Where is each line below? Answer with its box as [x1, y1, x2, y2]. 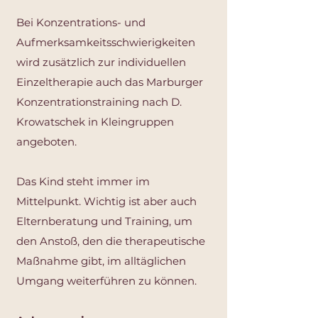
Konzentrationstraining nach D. [16, 95, 182, 109]
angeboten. [16, 135, 77, 148]
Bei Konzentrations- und [16, 16, 146, 29]
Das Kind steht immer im [16, 175, 150, 188]
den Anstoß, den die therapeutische [16, 234, 205, 248]
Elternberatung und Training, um [16, 214, 192, 228]
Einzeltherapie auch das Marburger [16, 75, 203, 89]
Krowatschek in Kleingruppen [16, 115, 174, 128]
